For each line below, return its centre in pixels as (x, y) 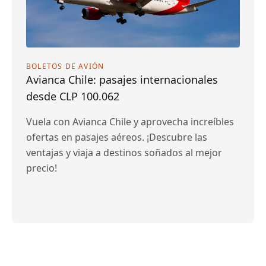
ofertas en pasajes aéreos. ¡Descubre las (117, 137)
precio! (42, 168)
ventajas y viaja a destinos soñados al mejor (124, 153)
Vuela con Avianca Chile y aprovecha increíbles (130, 122)
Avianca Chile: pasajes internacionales (122, 80)
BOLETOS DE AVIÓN (65, 66)
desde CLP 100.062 (73, 96)
